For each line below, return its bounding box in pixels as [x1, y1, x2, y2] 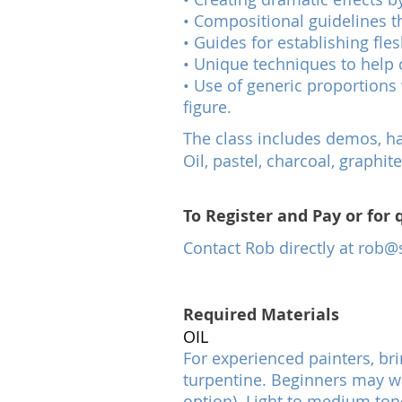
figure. [183, 96, 232, 118]
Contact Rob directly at [183, 237, 358, 258]
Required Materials [183, 303, 339, 326]
